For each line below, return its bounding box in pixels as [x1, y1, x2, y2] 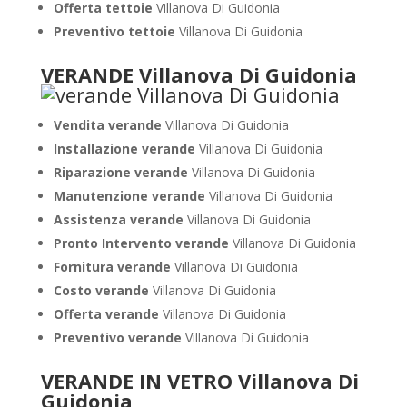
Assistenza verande [53, 211, 187, 228]
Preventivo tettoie [53, 23, 179, 40]
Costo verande [53, 282, 153, 299]
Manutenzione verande [53, 187, 209, 204]
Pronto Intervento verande [53, 234, 233, 252]
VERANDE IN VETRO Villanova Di [40, 367, 359, 394]
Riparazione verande [53, 164, 192, 181]
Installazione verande [53, 140, 199, 157]
